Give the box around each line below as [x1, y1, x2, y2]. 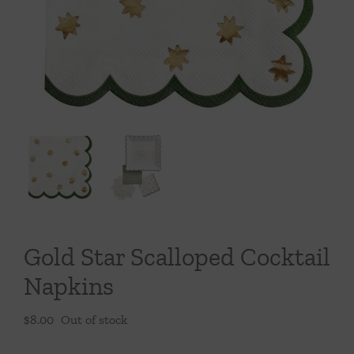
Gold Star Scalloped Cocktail [24, 242, 330, 272]
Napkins [24, 271, 114, 301]
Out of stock [61, 312, 127, 327]
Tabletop [149, 51, 205, 70]
